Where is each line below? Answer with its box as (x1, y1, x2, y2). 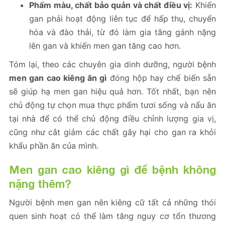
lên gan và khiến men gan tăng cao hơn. (29, 41, 181, 51)
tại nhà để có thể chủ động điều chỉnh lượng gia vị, (9, 114, 216, 124)
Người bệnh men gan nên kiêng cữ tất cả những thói (9, 197, 216, 208)
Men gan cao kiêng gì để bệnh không (9, 163, 216, 177)
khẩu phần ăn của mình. (9, 141, 98, 151)
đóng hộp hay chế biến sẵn (106, 73, 216, 83)
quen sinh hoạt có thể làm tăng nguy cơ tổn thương (9, 211, 216, 221)
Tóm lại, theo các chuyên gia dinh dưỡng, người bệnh (9, 59, 216, 70)
